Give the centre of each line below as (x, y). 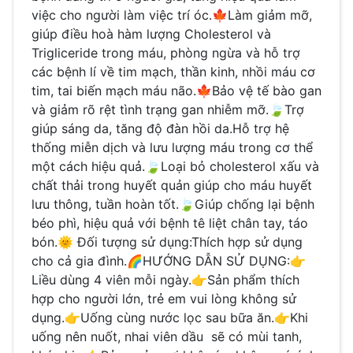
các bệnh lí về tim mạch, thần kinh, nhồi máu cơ (173, 71)
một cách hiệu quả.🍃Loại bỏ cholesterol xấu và (175, 166)
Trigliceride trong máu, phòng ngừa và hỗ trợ (168, 52)
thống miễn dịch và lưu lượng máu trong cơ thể (172, 147)
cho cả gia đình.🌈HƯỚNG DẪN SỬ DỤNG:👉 (169, 260)
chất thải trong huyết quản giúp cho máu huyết (172, 185)
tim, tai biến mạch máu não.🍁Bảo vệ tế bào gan (176, 90)
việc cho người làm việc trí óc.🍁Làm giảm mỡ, (172, 15)
